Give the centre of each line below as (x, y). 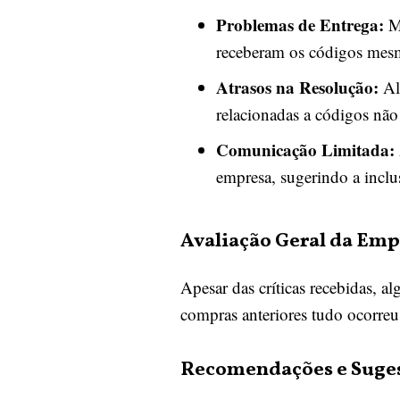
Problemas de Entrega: (300, 25)
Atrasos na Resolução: (297, 87)
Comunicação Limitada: (305, 150)
